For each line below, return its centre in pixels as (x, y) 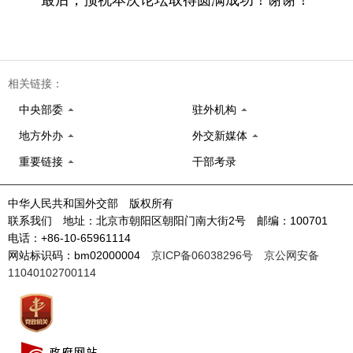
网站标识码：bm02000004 (80, 255)
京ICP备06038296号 (202, 255)
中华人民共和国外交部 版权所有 (91, 203)
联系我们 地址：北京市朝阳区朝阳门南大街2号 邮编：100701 (173, 221)
